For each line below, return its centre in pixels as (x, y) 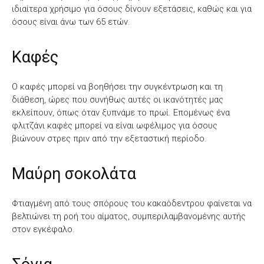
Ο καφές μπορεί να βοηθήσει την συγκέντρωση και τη (117, 86)
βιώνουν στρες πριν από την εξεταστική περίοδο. (109, 138)
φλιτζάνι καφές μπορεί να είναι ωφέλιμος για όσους (115, 125)
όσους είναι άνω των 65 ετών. (71, 22)
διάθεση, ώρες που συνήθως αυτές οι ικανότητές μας (118, 99)
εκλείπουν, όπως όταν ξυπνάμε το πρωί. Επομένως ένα (121, 112)
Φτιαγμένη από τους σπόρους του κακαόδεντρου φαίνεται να (132, 203)
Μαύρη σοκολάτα (74, 174)
